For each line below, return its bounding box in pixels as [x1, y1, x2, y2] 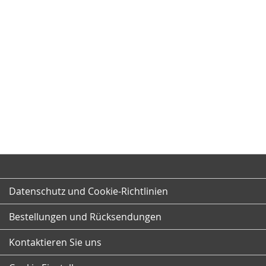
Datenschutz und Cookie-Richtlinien [9, 185, 168, 198]
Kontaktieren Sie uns [9, 236, 102, 249]
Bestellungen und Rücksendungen [9, 210, 161, 223]
